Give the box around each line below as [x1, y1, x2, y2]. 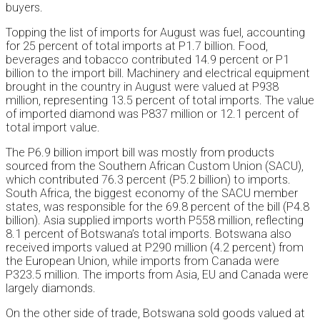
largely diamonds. [6, 281, 96, 296]
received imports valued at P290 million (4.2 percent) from [6, 241, 304, 255]
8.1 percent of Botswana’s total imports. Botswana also [6, 227, 291, 241]
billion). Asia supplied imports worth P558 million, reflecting [6, 214, 304, 228]
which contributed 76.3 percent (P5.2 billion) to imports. [6, 173, 291, 187]
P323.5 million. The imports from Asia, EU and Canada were [6, 268, 309, 282]
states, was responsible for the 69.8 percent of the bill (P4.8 [6, 200, 309, 214]
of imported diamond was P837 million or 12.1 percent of [6, 107, 299, 121]
